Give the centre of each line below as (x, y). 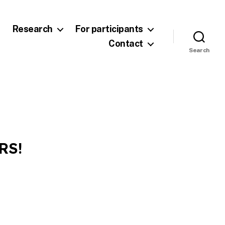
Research (32, 29)
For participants (109, 29)
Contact (126, 44)
